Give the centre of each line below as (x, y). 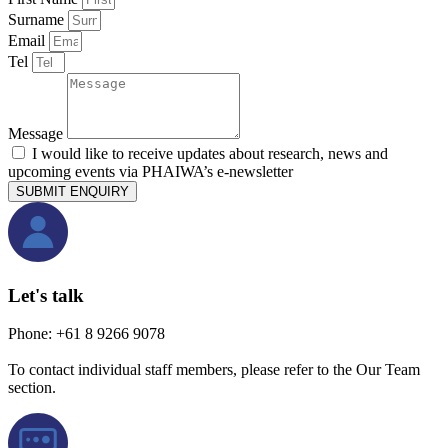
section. (32, 388)
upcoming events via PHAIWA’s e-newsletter (150, 171)
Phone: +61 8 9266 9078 (86, 334)
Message (37, 133)
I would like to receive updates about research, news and (210, 153)
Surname (38, 19)
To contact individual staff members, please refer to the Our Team (214, 370)
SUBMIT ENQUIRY (72, 191)
